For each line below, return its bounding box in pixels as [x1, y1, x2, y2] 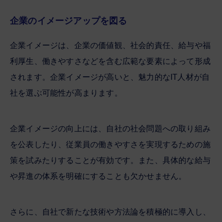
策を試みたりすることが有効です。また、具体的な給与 [10, 156, 211, 165]
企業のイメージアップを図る [10, 15, 127, 26]
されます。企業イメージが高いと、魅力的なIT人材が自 [10, 72, 210, 81]
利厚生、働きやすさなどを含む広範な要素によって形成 [10, 56, 211, 65]
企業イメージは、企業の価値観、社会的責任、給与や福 [10, 41, 211, 50]
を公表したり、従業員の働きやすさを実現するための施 [10, 140, 211, 149]
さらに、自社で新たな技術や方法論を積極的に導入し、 [10, 207, 211, 216]
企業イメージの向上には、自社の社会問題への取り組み [10, 124, 211, 133]
